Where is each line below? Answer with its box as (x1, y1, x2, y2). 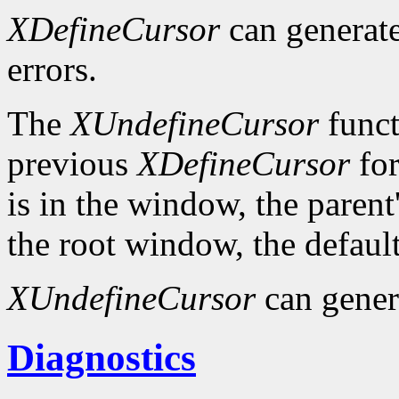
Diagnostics (7, 337, 196, 379)
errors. (7, 50, 97, 89)
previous (7, 144, 137, 183)
